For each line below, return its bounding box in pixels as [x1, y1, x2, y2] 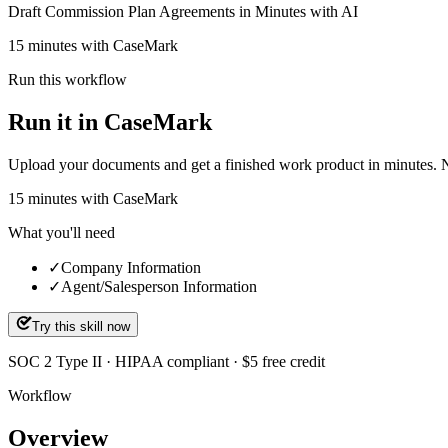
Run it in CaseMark [8, 108, 212, 135]
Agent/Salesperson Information [61, 277, 257, 295]
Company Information [61, 258, 201, 276]
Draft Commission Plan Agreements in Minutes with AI [8, 2, 358, 20]
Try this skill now [32, 318, 130, 334]
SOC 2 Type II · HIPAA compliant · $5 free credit [8, 352, 325, 370]
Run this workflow [8, 70, 127, 88]
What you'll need [8, 223, 115, 241]
